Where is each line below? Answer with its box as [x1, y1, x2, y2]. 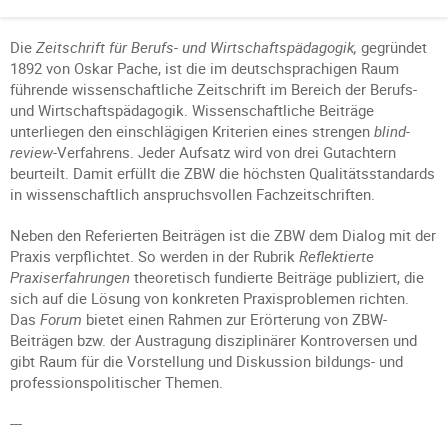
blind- [374, 121, 410, 142]
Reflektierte [299, 246, 374, 267]
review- [10, 142, 57, 163]
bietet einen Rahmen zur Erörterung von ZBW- [86, 309, 387, 330]
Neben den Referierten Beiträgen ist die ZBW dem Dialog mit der [10, 225, 436, 246]
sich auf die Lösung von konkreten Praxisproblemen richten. [10, 288, 409, 309]
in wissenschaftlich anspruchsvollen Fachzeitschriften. [10, 184, 375, 205]
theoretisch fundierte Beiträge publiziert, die [130, 267, 424, 288]
